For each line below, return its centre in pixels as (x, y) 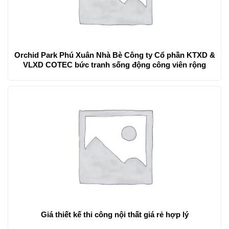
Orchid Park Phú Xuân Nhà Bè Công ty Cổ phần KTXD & (114, 55)
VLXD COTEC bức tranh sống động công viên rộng (114, 65)
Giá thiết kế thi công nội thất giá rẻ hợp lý (114, 214)
